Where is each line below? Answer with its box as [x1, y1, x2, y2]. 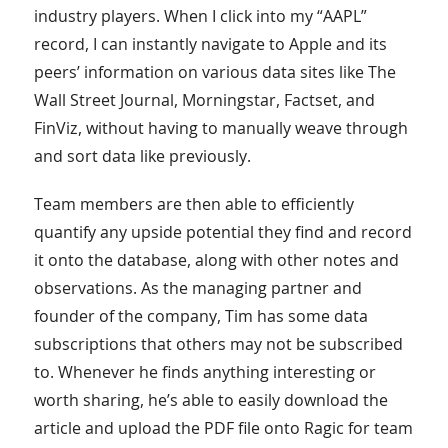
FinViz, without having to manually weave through [33, 117, 408, 140]
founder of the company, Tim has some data [33, 305, 368, 328]
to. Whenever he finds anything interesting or [33, 361, 376, 384]
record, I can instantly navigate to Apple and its [33, 33, 387, 56]
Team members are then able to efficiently [33, 193, 354, 216]
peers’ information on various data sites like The [33, 61, 396, 84]
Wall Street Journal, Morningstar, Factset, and [33, 89, 375, 112]
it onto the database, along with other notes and [33, 249, 399, 272]
